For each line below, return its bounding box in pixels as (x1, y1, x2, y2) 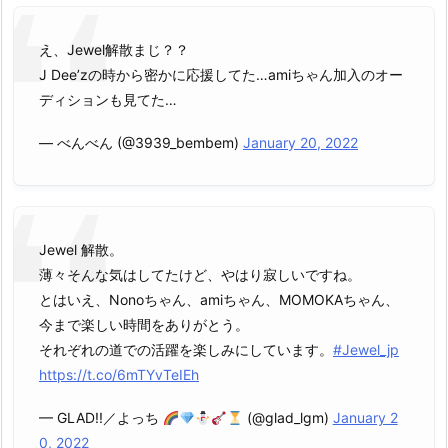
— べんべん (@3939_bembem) (39, 133, 243, 151)
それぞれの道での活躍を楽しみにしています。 (39, 341, 333, 359)
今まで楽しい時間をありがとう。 (39, 316, 249, 334)
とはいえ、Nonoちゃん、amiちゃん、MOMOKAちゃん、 (39, 291, 399, 309)
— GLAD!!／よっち (39, 409, 163, 427)
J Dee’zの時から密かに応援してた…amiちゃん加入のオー (39, 65, 403, 83)
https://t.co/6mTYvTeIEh (39, 366, 199, 384)
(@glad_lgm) (242, 409, 333, 427)
